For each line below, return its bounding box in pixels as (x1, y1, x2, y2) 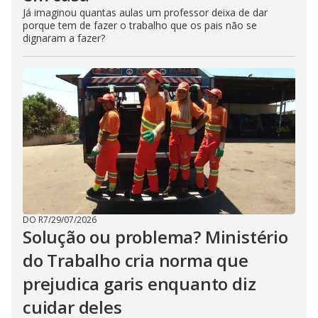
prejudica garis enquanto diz (23, 272, 256, 295)
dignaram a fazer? (23, 31, 105, 45)
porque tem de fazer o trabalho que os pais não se (23, 18, 257, 32)
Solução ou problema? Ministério (23, 225, 288, 248)
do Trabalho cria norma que (23, 248, 248, 272)
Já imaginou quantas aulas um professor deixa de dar (23, 6, 268, 19)
